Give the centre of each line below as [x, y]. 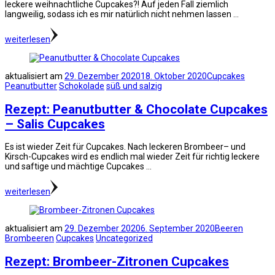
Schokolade [82, 86]
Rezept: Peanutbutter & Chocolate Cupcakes [136, 109]
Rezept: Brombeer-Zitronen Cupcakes [117, 261]
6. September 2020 [178, 229]
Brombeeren [29, 238]
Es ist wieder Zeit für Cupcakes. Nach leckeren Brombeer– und [125, 147]
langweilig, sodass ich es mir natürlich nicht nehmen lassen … [122, 14]
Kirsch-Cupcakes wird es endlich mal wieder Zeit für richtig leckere [132, 157]
